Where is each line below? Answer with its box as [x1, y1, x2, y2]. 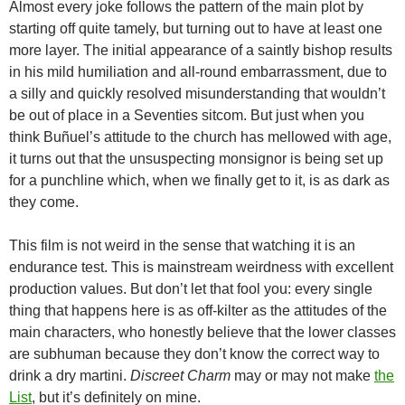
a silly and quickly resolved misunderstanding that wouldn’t [9, 85, 385, 101]
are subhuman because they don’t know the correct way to [9, 345, 380, 362]
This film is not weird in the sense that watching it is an [9, 237, 355, 253]
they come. [9, 193, 79, 210]
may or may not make [231, 367, 374, 383]
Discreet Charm [130, 367, 231, 383]
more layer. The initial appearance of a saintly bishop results [9, 42, 392, 58]
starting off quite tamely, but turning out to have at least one [9, 20, 382, 36]
